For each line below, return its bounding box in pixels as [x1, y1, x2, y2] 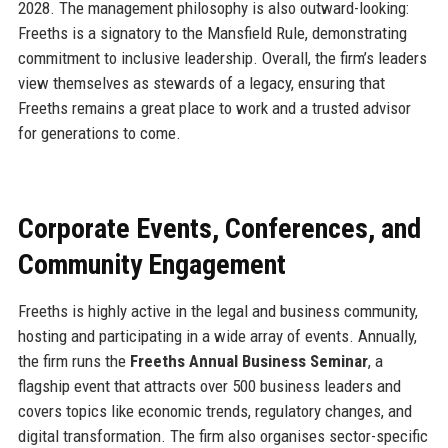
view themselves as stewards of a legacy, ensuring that [17, 72, 385, 93]
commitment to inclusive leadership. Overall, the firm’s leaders [17, 47, 427, 68]
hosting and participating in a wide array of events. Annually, [17, 325, 417, 346]
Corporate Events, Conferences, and [17, 211, 421, 245]
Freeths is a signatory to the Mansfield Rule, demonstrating [17, 22, 407, 43]
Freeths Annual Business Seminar [129, 350, 368, 371]
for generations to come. [17, 122, 181, 143]
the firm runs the [17, 350, 130, 371]
